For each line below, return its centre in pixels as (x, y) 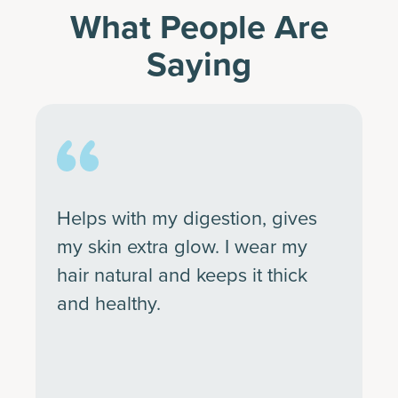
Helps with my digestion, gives (187, 218)
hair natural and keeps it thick (182, 275)
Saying (199, 64)
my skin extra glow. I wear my (182, 246)
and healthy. (109, 303)
